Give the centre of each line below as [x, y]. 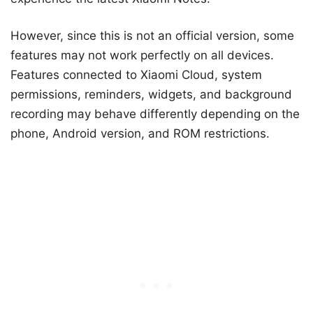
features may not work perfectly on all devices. [142, 56]
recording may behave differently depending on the [155, 114]
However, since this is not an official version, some [152, 36]
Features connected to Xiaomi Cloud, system [136, 75]
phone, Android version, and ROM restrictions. [140, 134]
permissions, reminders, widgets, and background [151, 95]
